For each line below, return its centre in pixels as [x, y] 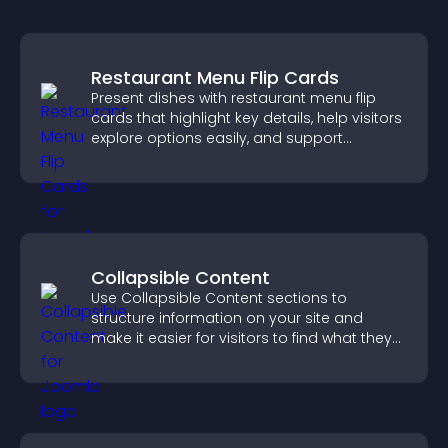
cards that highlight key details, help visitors [246, 118]
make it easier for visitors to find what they [241, 338]
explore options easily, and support [217, 138]
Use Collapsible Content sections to [219, 298]
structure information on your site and [227, 318]
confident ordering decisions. [195, 158]
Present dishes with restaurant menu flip [233, 98]
